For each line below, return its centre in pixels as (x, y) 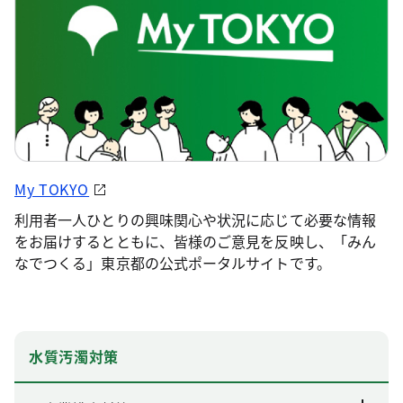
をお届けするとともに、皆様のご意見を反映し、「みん (195, 241)
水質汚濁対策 (74, 356)
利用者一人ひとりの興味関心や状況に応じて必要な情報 (195, 219)
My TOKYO (52, 188)
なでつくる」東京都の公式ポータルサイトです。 (173, 262)
